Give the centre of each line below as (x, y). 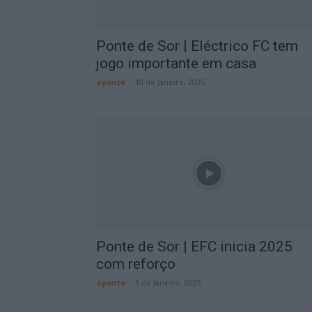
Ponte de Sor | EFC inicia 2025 (194, 247)
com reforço (136, 264)
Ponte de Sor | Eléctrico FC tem (197, 46)
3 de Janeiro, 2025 (168, 282)
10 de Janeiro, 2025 (170, 82)
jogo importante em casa (176, 63)
